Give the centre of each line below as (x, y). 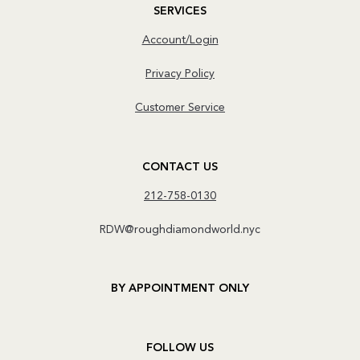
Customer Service (180, 107)
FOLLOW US (180, 348)
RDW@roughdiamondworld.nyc (180, 229)
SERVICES (180, 12)
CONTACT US (180, 167)
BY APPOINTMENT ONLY (180, 289)
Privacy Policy (180, 74)
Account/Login (180, 41)
